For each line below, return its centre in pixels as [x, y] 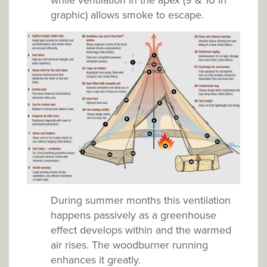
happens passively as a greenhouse [133, 215]
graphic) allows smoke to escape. [127, 15]
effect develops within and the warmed [141, 230]
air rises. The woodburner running [129, 245]
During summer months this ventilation [141, 200]
